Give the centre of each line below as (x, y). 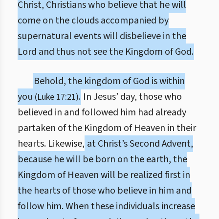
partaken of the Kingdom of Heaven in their (107, 128)
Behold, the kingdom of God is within (109, 81)
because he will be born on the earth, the (102, 159)
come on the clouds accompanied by (93, 21)
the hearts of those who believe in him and (105, 191)
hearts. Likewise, (51, 144)
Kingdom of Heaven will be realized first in (104, 175)
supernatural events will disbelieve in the (102, 36)
